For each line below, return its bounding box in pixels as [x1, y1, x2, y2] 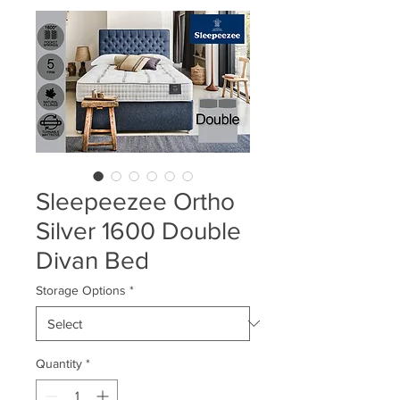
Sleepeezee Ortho [36, 187, 235, 215]
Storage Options [36, 282, 126, 297]
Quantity [36, 355, 82, 371]
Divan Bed [36, 246, 149, 274]
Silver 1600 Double [36, 216, 241, 245]
